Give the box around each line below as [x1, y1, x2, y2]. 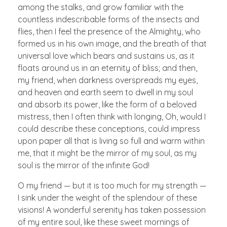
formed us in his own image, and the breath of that [18, 38, 207, 49]
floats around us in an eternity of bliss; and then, [18, 62, 197, 73]
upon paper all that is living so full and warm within [18, 135, 205, 146]
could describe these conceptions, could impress [18, 123, 200, 134]
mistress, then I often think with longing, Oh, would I [18, 111, 206, 122]
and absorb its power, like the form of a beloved [18, 99, 197, 109]
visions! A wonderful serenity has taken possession [18, 204, 206, 215]
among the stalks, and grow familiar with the [18, 2, 183, 12]
